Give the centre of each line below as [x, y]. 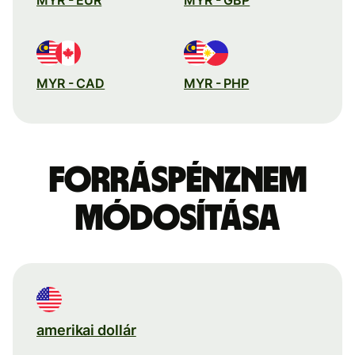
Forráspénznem [177, 180]
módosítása [177, 218]
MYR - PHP [217, 83]
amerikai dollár [86, 330]
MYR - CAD [71, 83]
